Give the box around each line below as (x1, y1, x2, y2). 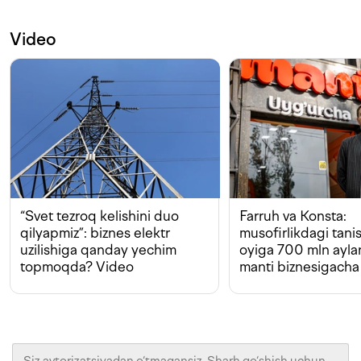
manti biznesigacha (239, 259, 359, 276)
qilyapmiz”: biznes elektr (20, 225, 170, 242)
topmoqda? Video (20, 259, 134, 276)
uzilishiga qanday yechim (20, 242, 176, 259)
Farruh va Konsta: (239, 208, 346, 225)
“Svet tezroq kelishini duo (20, 208, 179, 225)
